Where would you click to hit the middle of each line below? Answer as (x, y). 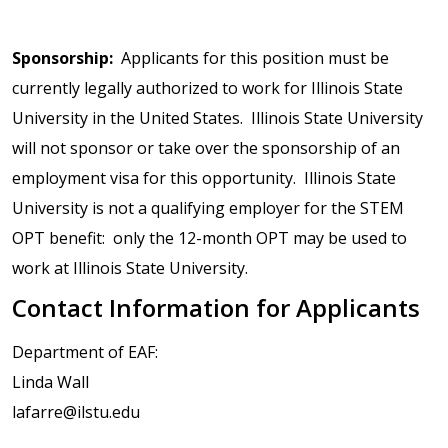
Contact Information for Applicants (216, 308)
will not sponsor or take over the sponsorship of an (206, 148)
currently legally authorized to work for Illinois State (207, 88)
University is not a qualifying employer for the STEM (208, 208)
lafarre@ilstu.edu (76, 412)
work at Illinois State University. (130, 268)
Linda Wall (50, 382)
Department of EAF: (85, 352)
